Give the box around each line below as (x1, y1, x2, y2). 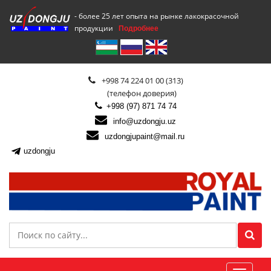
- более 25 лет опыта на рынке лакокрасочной (74, 11, 240, 21)
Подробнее (119, 24, 159, 33)
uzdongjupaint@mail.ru (105, 132, 184, 142)
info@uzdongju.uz (113, 117, 176, 126)
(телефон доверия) (94, 88, 177, 99)
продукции (74, 23, 116, 33)
